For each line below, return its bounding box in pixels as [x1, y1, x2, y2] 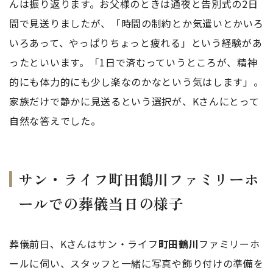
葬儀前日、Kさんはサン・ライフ [9, 236, 158, 251]
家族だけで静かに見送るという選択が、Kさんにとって [9, 94, 260, 108]
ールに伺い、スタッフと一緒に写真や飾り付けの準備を [9, 256, 264, 271]
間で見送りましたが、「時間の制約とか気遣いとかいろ [9, 16, 264, 30]
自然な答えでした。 [9, 113, 101, 128]
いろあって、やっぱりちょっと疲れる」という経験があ [9, 35, 263, 50]
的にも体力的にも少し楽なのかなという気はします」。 [9, 74, 264, 89]
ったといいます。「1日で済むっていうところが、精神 [9, 55, 258, 69]
